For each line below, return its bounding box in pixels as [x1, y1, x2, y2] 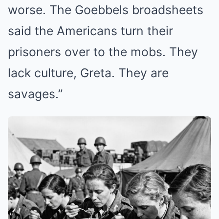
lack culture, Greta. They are [8, 65, 169, 80]
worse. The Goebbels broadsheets [8, 2, 203, 17]
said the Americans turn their [8, 23, 173, 38]
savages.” [8, 86, 63, 101]
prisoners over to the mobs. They [8, 44, 198, 59]
